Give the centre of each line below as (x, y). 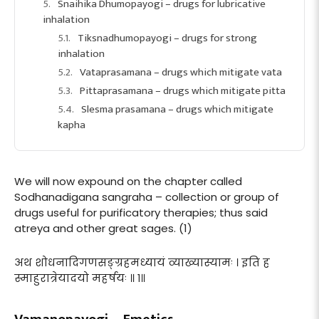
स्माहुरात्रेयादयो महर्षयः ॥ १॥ (80, 278)
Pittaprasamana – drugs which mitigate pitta (183, 90)
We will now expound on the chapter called (128, 181)
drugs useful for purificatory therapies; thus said (141, 212)
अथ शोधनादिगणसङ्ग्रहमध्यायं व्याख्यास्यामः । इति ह (142, 262)
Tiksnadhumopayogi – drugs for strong (167, 38)
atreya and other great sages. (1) (103, 228)
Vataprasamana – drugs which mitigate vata (181, 72)
